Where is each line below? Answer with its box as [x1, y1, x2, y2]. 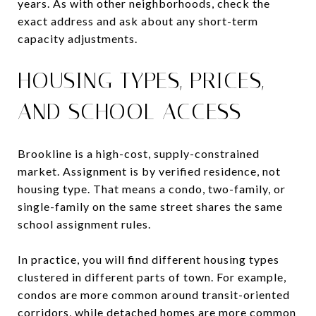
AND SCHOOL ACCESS [18, 97, 241, 125]
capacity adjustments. [18, 31, 138, 45]
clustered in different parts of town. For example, [18, 269, 286, 284]
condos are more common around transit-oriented [18, 287, 290, 301]
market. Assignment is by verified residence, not [18, 164, 281, 178]
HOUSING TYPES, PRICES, [18, 66, 265, 94]
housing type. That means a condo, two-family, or [18, 181, 286, 195]
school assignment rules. [18, 217, 151, 231]
